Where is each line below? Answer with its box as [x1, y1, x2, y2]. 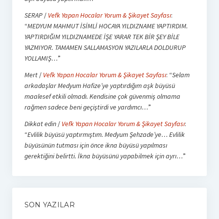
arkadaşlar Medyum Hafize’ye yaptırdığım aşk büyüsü [24, 81, 175, 90]
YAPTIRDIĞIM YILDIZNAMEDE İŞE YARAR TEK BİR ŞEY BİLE [24, 32, 179, 41]
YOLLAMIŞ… [24, 53, 58, 63]
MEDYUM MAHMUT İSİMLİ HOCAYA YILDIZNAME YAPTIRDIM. [27, 21, 188, 30]
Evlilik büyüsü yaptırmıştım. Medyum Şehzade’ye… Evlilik [27, 130, 185, 139]
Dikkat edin [24, 119, 56, 128]
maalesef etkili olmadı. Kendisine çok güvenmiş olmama [24, 91, 180, 101]
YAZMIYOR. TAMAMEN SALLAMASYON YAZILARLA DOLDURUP [24, 43, 186, 52]
